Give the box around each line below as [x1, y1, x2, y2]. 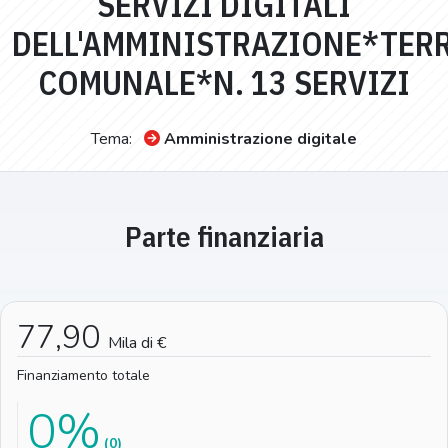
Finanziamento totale [17, 365, 150, 385]
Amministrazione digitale [164, 127, 357, 150]
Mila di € [108, 331, 166, 354]
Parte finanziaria [124, 217, 324, 255]
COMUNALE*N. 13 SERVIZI [38, 61, 410, 104]
